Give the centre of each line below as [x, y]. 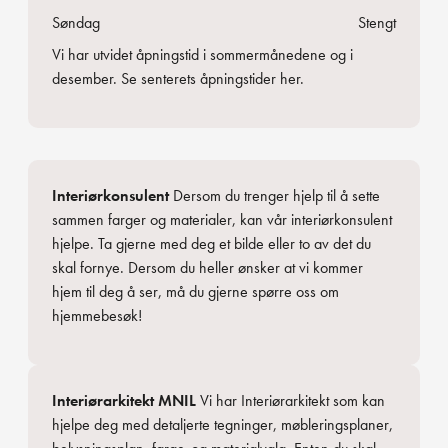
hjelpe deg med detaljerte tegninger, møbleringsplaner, [222, 424]
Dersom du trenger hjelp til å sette [274, 195]
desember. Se [96, 79]
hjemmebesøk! [97, 315]
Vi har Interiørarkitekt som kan [290, 400]
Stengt [377, 23]
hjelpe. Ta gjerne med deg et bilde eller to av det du [211, 243]
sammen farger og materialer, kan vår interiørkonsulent [222, 219]
